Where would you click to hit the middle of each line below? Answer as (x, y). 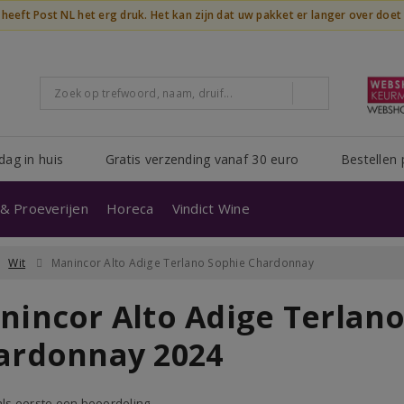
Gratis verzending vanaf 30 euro (202, 159)
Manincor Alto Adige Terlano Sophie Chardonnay (182, 263)
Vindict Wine (211, 208)
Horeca (130, 208)
